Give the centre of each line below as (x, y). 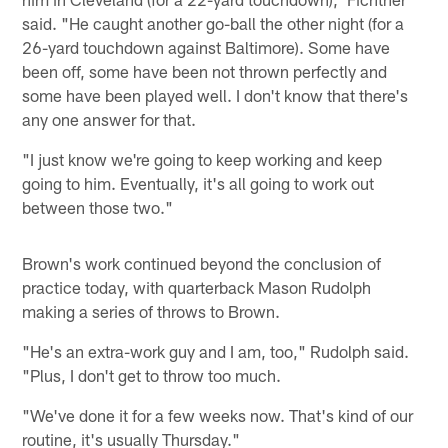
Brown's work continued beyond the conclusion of (202, 263)
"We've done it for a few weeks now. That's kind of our (218, 415)
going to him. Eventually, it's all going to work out (198, 183)
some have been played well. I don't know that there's (215, 95)
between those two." (98, 207)
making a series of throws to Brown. (151, 311)
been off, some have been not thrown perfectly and (205, 71)
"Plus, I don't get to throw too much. (152, 375)
